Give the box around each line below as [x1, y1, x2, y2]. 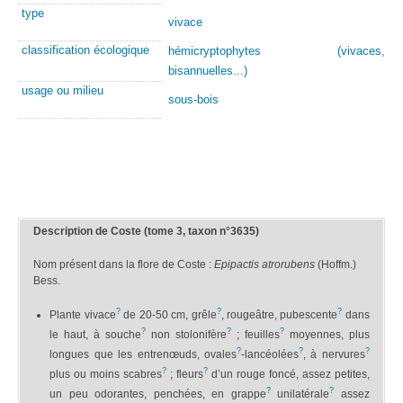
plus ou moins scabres [49, 367, 163, 381]
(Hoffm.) [315, 257, 357, 271]
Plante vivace [49, 308, 116, 321]
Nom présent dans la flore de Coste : [33, 257, 215, 271]
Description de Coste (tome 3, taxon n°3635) [33, 225, 260, 238]
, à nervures [303, 347, 365, 361]
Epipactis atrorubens [214, 257, 316, 271]
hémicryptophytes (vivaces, [167, 43, 385, 58]
